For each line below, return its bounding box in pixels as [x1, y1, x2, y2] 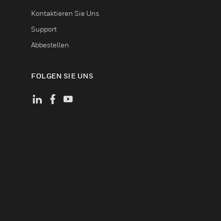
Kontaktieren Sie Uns [31, 8, 99, 17]
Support [31, 24, 57, 33]
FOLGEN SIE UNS [31, 71, 93, 80]
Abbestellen [31, 40, 69, 49]
